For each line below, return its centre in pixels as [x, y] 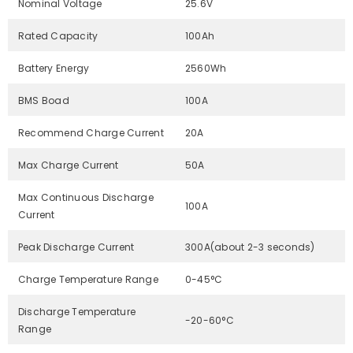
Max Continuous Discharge [86, 198]
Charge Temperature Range [88, 280]
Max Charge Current [69, 165]
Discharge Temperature [77, 312]
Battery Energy [54, 69]
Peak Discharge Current [76, 247]
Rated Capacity [58, 36]
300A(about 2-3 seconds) [250, 247]
